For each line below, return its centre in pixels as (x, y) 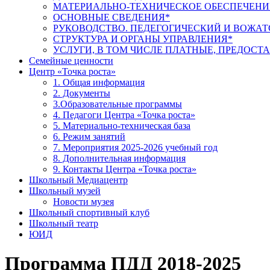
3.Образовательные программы (118, 104)
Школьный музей (65, 191)
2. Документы (82, 93)
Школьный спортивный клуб (89, 212)
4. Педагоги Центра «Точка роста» (124, 115)
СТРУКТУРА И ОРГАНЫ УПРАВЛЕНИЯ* (143, 39)
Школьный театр (64, 223)
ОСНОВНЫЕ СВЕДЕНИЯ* (111, 17)
